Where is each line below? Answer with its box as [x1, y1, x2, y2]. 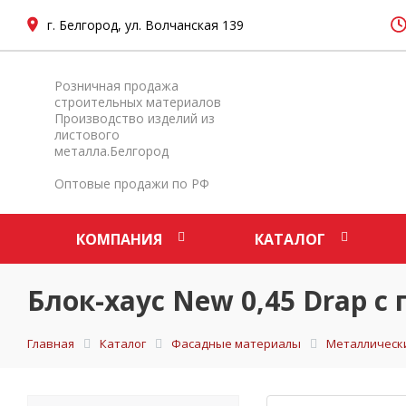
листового [54, 126, 120, 143]
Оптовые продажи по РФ [54, 175, 209, 192]
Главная [27, 335, 74, 352]
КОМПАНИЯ [76, 229, 162, 249]
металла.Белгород [54, 142, 169, 159]
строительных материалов [54, 93, 221, 111]
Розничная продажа [54, 77, 179, 94]
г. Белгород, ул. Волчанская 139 [47, 15, 244, 34]
